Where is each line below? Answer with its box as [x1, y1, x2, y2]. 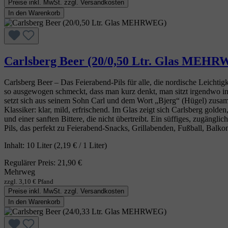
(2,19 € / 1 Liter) [54, 141, 107, 150]
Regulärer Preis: [4, 158, 58, 167]
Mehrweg [4, 167, 35, 177]
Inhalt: [4, 141, 26, 150]
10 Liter [26, 141, 54, 150]
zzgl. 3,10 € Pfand [4, 178, 53, 186]
